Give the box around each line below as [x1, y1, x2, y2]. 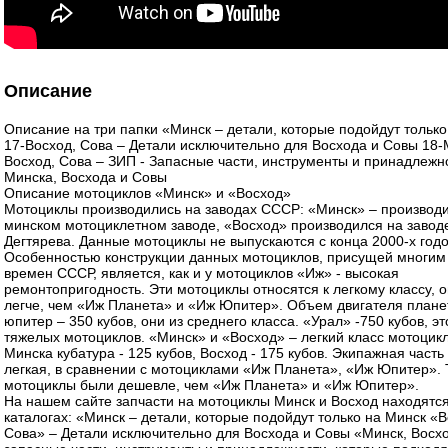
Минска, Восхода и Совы [4, 168, 167, 185]
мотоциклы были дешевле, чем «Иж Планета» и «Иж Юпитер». [4, 376, 419, 393]
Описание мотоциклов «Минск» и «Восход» [4, 184, 291, 201]
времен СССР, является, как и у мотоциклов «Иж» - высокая [4, 264, 399, 281]
